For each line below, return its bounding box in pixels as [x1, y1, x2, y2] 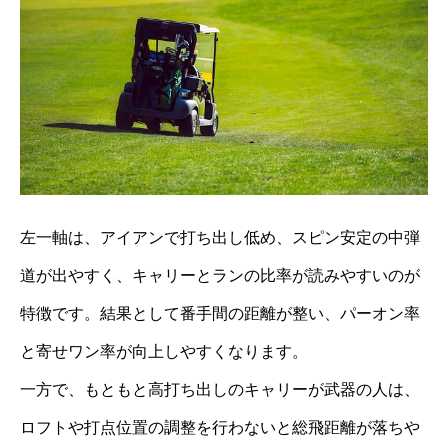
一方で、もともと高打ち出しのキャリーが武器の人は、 [20, 380, 420, 398]
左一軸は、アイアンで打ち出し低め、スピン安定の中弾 [20, 228, 420, 246]
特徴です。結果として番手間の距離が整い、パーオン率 [20, 304, 420, 322]
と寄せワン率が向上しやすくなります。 [20, 342, 308, 360]
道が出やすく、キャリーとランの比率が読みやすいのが [20, 266, 420, 284]
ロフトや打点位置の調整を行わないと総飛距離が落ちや [20, 418, 420, 436]
